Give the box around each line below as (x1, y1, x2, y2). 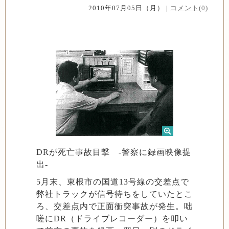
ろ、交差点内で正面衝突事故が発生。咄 (36, 202, 193, 211)
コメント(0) (170, 4, 208, 12)
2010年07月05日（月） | (88, 4, 170, 12)
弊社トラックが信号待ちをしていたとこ (36, 190, 193, 198)
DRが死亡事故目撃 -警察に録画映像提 (36, 148, 191, 156)
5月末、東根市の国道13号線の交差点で (36, 177, 189, 186)
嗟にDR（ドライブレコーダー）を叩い (36, 214, 188, 223)
